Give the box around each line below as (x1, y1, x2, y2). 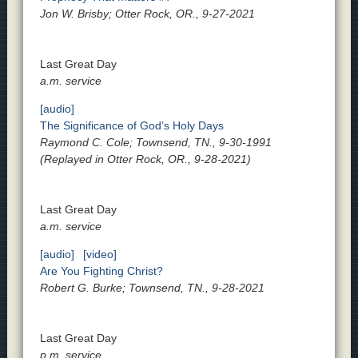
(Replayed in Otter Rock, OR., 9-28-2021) (39, 153, 251, 166)
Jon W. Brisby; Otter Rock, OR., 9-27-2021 (39, 7, 255, 21)
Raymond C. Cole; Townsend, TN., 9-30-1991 (39, 136, 272, 149)
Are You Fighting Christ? (39, 265, 163, 278)
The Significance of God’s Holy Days (39, 119, 224, 133)
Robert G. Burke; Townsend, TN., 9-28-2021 (39, 281, 265, 295)
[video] (82, 248, 117, 261)
